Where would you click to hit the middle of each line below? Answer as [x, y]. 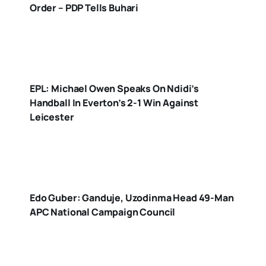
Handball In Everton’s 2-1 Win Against [114, 103]
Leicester [52, 117]
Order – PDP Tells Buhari [84, 8]
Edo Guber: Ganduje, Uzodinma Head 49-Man [132, 198]
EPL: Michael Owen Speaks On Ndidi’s [114, 89]
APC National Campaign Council [102, 212]
